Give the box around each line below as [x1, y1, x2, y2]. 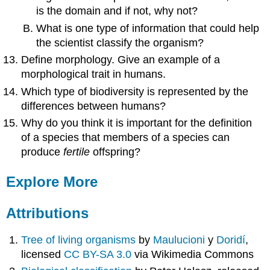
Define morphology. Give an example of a [21, 54, 221, 66]
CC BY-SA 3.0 [64, 248, 132, 260]
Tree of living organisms [21, 233, 139, 246]
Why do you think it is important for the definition [21, 117, 253, 130]
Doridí [216, 233, 246, 246]
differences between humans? [21, 99, 166, 112]
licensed [21, 248, 64, 260]
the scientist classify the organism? [36, 36, 204, 49]
